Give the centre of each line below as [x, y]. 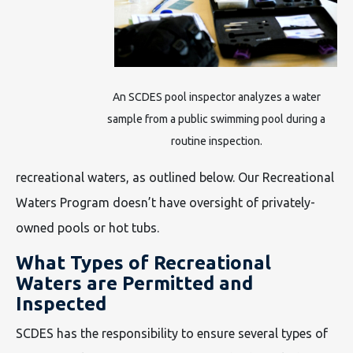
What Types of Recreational [143, 263]
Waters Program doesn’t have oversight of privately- [165, 203]
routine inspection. [216, 141]
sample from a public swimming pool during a [216, 119]
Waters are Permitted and [134, 283]
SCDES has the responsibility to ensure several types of [172, 333]
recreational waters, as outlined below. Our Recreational [175, 177]
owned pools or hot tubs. [87, 228]
